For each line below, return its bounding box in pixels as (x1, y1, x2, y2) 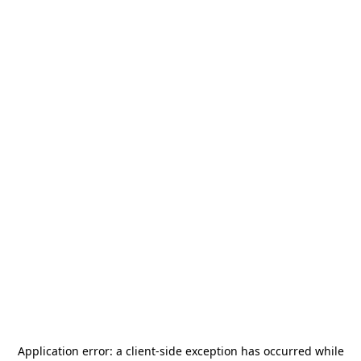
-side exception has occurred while (155, 343, 344, 359)
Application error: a (17, 343, 126, 359)
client (125, 343, 156, 359)
